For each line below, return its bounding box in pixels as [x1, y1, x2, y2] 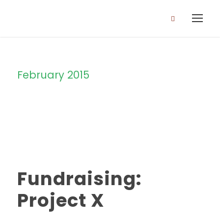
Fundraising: [17, 166, 142, 192]
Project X [17, 188, 104, 213]
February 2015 [17, 68, 89, 82]
